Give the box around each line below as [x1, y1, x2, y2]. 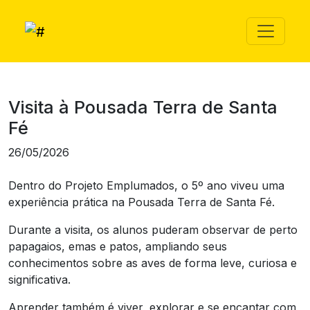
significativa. [8, 272, 71, 286]
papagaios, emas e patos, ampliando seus [8, 239, 227, 253]
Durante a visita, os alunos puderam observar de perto [8, 222, 298, 237]
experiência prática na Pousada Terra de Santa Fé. [8, 194, 275, 209]
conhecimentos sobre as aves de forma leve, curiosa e [8, 255, 297, 270]
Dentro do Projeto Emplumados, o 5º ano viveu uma [8, 178, 284, 192]
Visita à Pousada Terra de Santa [8, 96, 277, 118]
